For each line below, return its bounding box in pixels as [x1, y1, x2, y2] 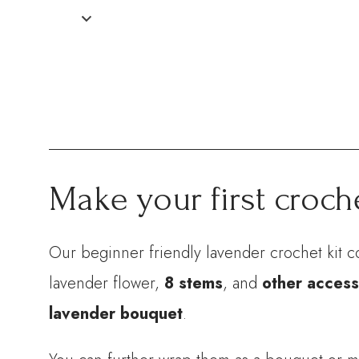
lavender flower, [49, 271, 165, 295]
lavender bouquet [49, 301, 184, 325]
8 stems [164, 271, 224, 295]
